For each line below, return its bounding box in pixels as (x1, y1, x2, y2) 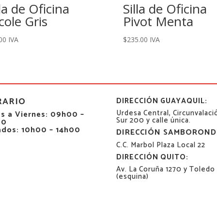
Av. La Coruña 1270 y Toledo (116, 163, 216, 176)
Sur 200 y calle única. (116, 114, 191, 127)
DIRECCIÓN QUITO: (116, 151, 189, 164)
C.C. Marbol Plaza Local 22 (116, 139, 206, 152)
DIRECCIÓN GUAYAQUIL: (116, 95, 208, 108)
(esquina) (116, 170, 149, 183)
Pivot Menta (123, 13, 193, 31)
